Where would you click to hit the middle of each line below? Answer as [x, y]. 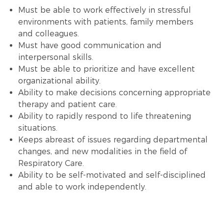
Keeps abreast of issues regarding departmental [113, 139]
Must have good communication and [90, 45]
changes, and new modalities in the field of [102, 151]
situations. [38, 128]
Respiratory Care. [51, 163]
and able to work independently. [82, 187]
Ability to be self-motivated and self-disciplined [112, 175]
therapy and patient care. [67, 104]
